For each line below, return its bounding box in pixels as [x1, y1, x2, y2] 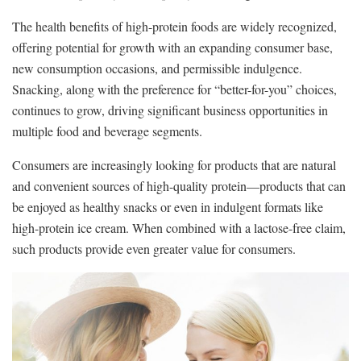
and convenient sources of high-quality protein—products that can [12, 177, 346, 195]
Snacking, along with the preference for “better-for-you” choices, [12, 81, 337, 98]
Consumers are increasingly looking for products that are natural [12, 156, 336, 174]
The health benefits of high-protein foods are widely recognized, [12, 18, 337, 35]
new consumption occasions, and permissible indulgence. [12, 60, 302, 77]
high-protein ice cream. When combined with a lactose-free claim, [12, 219, 346, 237]
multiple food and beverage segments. [12, 122, 202, 140]
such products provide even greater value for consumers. [12, 240, 296, 258]
